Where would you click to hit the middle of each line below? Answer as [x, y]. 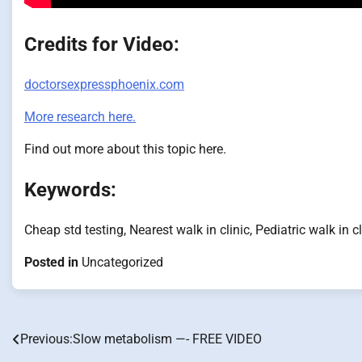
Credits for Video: [102, 45]
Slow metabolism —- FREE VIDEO [167, 339]
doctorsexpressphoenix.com [104, 85]
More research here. [80, 117]
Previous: [46, 339]
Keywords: [70, 190]
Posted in [53, 262]
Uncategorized [122, 262]
